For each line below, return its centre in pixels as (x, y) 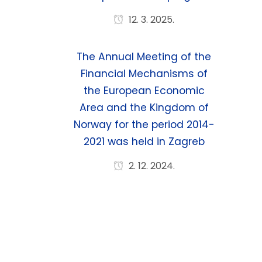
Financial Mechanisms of (144, 74)
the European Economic (144, 91)
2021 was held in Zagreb (144, 142)
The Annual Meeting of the (144, 57)
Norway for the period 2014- (144, 125)
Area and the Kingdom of (144, 108)
